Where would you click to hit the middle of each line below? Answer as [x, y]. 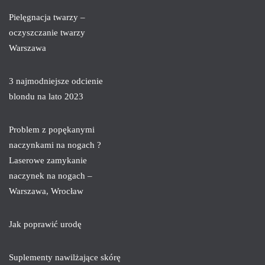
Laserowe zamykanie [48, 160]
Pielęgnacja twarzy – [47, 17]
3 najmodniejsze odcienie [56, 81]
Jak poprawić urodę [45, 224]
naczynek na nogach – [51, 175]
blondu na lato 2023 [46, 96]
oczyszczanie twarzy [47, 32]
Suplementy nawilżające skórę [65, 257]
